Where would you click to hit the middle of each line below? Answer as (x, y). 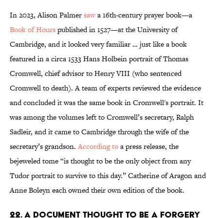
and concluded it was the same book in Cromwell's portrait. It (107, 103)
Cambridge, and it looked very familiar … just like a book (98, 44)
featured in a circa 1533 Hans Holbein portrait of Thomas (99, 59)
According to (98, 146)
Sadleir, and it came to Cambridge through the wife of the (99, 132)
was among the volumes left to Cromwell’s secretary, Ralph (102, 117)
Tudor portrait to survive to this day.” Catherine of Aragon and (108, 176)
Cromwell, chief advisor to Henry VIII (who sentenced (96, 73)
